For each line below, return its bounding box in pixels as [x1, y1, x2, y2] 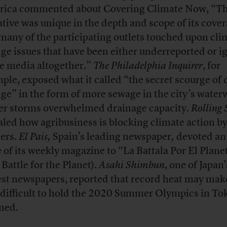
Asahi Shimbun [98, 160, 165, 171]
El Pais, [18, 132, 53, 142]
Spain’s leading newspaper [52, 132, 171, 142]
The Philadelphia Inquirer [93, 61, 203, 71]
